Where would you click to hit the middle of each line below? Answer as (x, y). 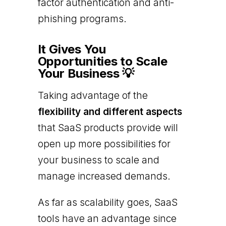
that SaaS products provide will (108, 128)
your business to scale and (98, 160)
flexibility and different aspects (110, 111)
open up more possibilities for (104, 144)
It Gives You (72, 49)
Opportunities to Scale (102, 61)
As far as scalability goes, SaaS (107, 202)
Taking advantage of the (93, 95)
